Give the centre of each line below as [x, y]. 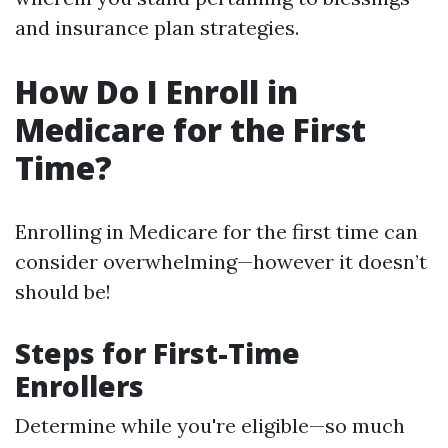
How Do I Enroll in [156, 91]
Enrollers [79, 386]
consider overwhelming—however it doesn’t [221, 261]
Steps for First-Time [157, 353]
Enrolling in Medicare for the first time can [216, 231]
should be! [63, 291]
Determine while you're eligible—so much [210, 425]
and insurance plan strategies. [157, 27]
